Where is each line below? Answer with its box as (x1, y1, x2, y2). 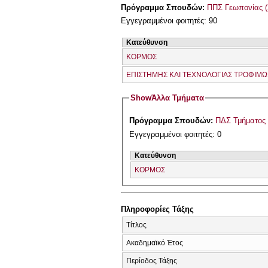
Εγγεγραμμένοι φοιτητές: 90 (121, 16, 217, 26)
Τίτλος (126, 220, 147, 229)
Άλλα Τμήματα (151, 93, 205, 103)
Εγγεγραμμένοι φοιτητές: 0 (129, 130, 222, 139)
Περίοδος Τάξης (126, 256, 177, 265)
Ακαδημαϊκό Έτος (126, 238, 183, 247)
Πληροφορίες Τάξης (121, 205, 194, 214)
